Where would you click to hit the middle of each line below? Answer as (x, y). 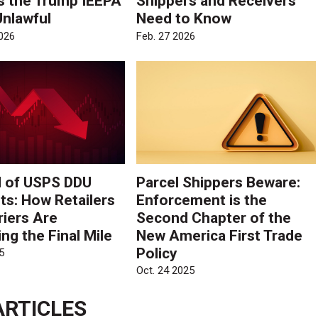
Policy (157, 253)
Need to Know (184, 19)
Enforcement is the (202, 200)
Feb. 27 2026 (166, 36)
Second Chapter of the (214, 218)
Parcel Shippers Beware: (219, 182)
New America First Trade (220, 235)
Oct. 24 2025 (166, 271)
